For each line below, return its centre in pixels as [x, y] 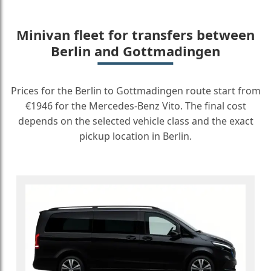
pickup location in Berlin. [135, 136]
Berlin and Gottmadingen [135, 51]
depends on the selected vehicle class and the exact [135, 121]
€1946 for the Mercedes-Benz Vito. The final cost [135, 106]
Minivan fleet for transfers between [135, 34]
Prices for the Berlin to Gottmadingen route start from [135, 91]
